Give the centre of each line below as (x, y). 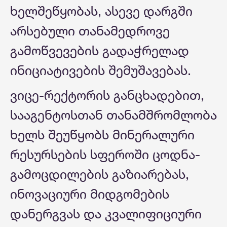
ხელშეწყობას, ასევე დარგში (101, 11)
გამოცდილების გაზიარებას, (100, 174)
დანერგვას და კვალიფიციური (106, 214)
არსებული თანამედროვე (90, 31)
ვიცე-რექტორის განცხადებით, (107, 95)
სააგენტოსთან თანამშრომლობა (113, 115)
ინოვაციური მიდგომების (90, 194)
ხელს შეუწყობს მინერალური (102, 135)
